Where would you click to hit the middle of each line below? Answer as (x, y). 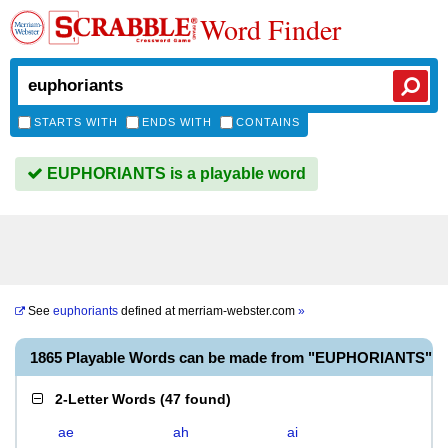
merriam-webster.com (238, 311)
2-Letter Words (105, 399)
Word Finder (270, 29)
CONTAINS (268, 122)
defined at (148, 311)
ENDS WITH (177, 122)
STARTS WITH (76, 122)
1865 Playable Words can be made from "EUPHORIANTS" (231, 357)
